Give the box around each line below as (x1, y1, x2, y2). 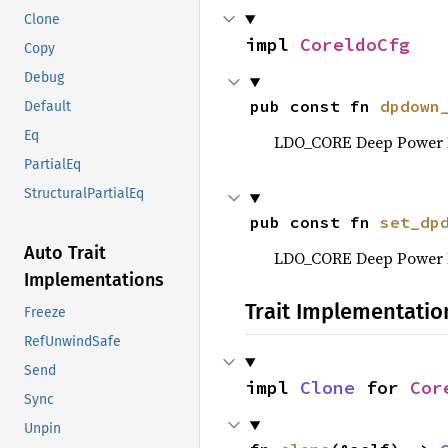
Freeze (24, 304, 66, 322)
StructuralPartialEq (24, 185, 144, 203)
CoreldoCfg (300, 33, 410, 56)
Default (24, 98, 71, 116)
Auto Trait (24, 242, 106, 265)
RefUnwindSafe (24, 333, 121, 351)
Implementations (24, 269, 164, 292)
